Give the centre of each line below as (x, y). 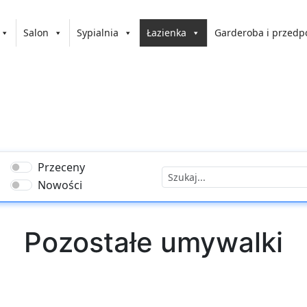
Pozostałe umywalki (153, 242)
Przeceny (62, 167)
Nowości (60, 185)
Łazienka (167, 32)
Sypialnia (98, 32)
